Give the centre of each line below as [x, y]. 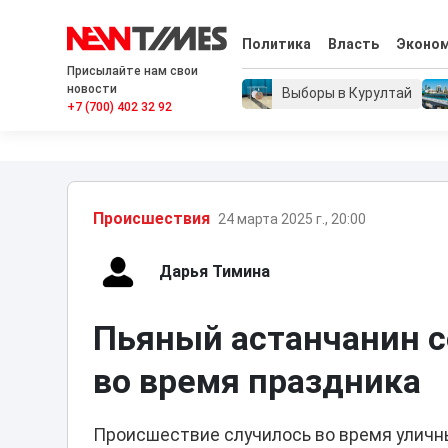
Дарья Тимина [215, 271]
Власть [353, 44]
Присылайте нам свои [133, 71]
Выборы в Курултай [347, 93]
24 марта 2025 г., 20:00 [292, 218]
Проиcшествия [152, 218]
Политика [277, 44]
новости [92, 89]
